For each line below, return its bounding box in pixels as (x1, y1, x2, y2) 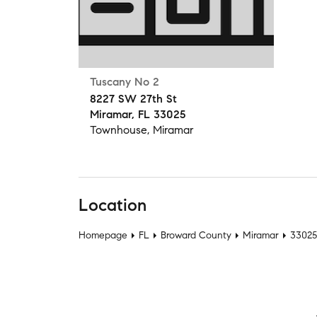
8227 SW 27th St (90, 92, 177, 105)
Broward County (161, 229, 231, 241)
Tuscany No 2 (90, 75, 159, 88)
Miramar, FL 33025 (90, 108, 185, 121)
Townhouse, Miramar (90, 123, 194, 137)
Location (79, 195, 146, 216)
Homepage (79, 229, 127, 241)
